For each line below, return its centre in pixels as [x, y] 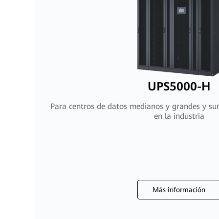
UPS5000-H [179, 87]
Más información [179, 190]
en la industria [179, 116]
